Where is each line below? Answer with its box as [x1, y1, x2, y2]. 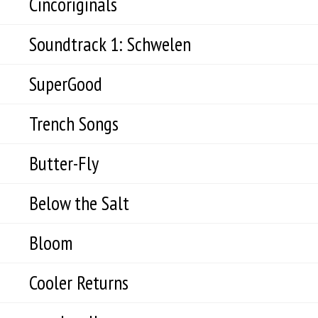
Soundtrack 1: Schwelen [29, 31, 191, 57]
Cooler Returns [29, 270, 128, 295]
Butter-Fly [29, 150, 99, 176]
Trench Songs [29, 111, 119, 136]
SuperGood [29, 71, 102, 97]
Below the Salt [29, 190, 129, 216]
